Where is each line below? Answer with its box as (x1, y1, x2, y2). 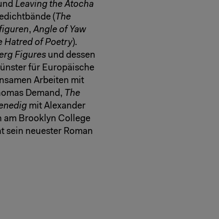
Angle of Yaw (33, 25, 86, 35)
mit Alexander (27, 101, 86, 111)
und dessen (46, 50, 95, 60)
